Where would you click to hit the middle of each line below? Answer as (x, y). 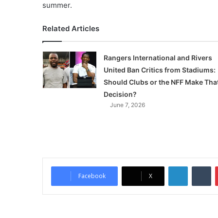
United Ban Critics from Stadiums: (159, 70)
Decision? (120, 94)
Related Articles (71, 28)
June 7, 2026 (127, 105)
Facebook (92, 176)
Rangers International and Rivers (158, 58)
